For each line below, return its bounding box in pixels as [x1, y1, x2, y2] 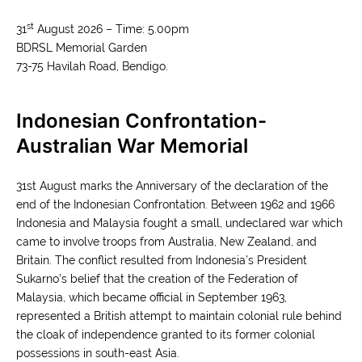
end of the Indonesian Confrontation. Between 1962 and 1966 [16, 198, 335, 211]
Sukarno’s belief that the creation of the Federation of [16, 272, 298, 285]
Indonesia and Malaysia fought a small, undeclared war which [16, 217, 343, 229]
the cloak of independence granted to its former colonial [16, 328, 315, 341]
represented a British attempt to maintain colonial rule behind [16, 309, 342, 322]
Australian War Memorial [16, 134, 248, 158]
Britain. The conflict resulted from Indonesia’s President [16, 254, 307, 267]
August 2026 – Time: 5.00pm [34, 23, 189, 36]
